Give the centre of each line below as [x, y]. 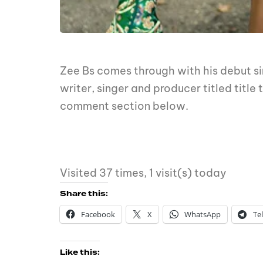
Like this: [80, 253]
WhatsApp [203, 215]
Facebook [98, 215]
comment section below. [125, 106]
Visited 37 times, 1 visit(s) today [143, 173]
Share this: [84, 194]
